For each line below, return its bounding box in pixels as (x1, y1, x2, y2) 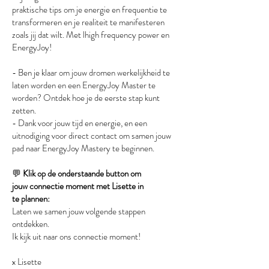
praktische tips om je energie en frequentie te (12, 3, 167, 16)
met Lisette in (94, 180, 144, 193)
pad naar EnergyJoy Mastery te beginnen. (12, 142, 154, 155)
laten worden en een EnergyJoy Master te (12, 79, 156, 92)
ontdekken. (12, 217, 49, 231)
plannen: (21, 192, 50, 205)
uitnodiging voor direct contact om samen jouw (12, 129, 171, 142)
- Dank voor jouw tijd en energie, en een (12, 116, 147, 130)
